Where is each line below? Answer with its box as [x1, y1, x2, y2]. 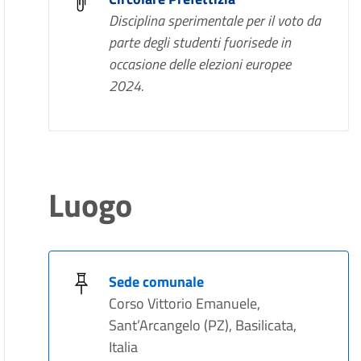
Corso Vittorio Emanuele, [109, 293, 261, 314]
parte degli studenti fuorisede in [109, 31, 292, 53]
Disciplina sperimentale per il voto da [109, 10, 322, 31]
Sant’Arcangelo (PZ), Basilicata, [109, 314, 297, 336]
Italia [109, 336, 139, 358]
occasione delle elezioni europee [109, 53, 292, 75]
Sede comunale [109, 271, 205, 293]
